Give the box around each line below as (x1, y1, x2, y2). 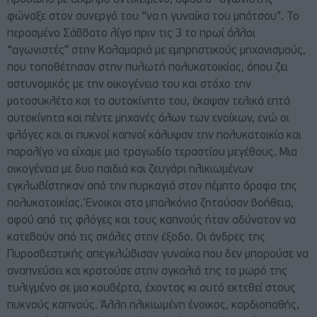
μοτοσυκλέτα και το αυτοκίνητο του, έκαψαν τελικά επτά (7, 96, 290, 108)
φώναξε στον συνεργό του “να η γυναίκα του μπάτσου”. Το (7, 11, 299, 23)
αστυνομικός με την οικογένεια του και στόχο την (7, 79, 251, 91)
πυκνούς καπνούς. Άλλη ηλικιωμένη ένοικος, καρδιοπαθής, (7, 300, 299, 312)
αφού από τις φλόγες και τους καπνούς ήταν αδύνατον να (7, 215, 296, 227)
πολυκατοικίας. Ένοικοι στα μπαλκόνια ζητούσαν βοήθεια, (7, 198, 294, 210)
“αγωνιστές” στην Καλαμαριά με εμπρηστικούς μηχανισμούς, (7, 45, 306, 57)
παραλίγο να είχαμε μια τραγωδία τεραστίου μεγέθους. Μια (7, 147, 297, 159)
